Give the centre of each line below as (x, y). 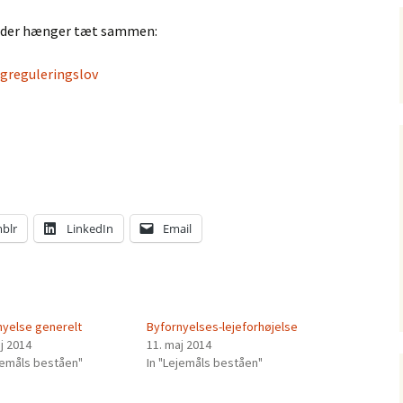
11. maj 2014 (179, 345)
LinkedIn (90, 228)
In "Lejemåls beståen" (204, 363)
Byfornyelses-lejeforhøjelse (222, 327)
